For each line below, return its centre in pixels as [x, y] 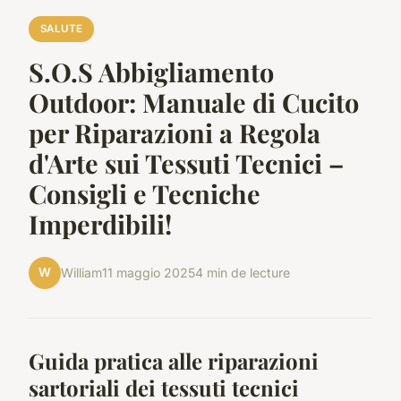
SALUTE [61, 29]
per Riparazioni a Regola [175, 132]
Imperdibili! [100, 223]
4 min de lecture [243, 273]
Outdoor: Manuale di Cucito [194, 102]
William [81, 273]
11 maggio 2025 [149, 273]
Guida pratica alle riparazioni [174, 360]
